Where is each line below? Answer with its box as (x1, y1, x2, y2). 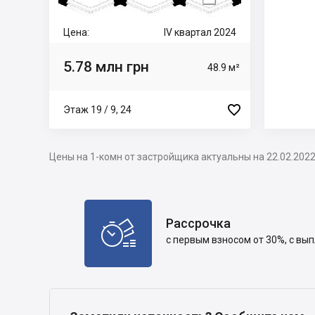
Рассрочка (166, 215, 231, 231)
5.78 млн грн (63, 58, 149, 75)
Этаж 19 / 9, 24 (63, 103, 131, 115)
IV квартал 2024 (164, 27, 236, 38)
